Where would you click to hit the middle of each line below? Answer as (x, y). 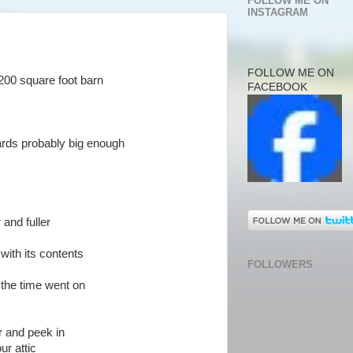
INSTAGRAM (278, 13)
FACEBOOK (277, 87)
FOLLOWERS (280, 264)
